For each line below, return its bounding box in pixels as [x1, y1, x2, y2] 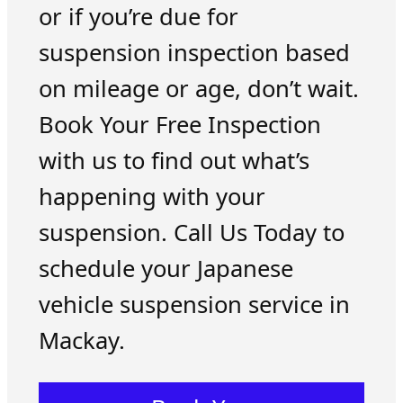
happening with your [38, 181, 265, 213]
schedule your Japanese [38, 253, 293, 285]
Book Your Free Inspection [38, 109, 321, 141]
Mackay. [38, 325, 125, 357]
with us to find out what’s [38, 145, 309, 177]
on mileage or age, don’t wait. [38, 73, 359, 105]
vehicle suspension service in [38, 289, 350, 321]
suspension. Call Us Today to [38, 217, 345, 249]
